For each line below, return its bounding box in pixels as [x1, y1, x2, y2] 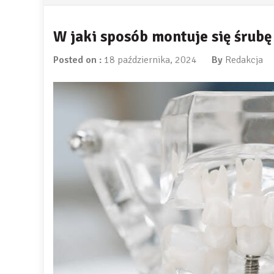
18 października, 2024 [104, 54, 197, 66]
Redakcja [225, 54, 263, 66]
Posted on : [53, 54, 104, 66]
